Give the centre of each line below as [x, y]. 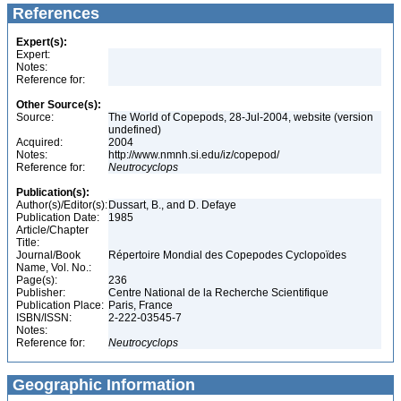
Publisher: [41, 293]
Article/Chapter [52, 230]
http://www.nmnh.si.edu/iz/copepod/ [195, 155]
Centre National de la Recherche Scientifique [220, 293]
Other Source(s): [59, 105]
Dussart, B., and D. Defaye [174, 205]
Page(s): [37, 280]
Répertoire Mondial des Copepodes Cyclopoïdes [229, 255]
